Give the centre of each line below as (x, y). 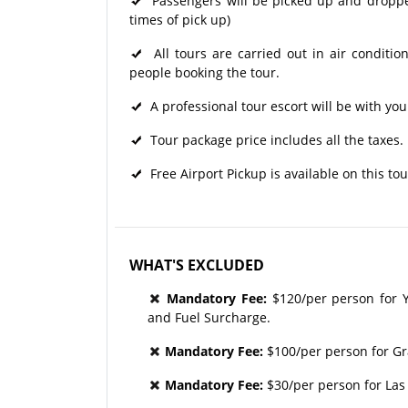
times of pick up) (180, 20)
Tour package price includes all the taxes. (273, 140)
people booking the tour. (204, 73)
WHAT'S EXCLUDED (197, 265)
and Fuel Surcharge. (209, 318)
